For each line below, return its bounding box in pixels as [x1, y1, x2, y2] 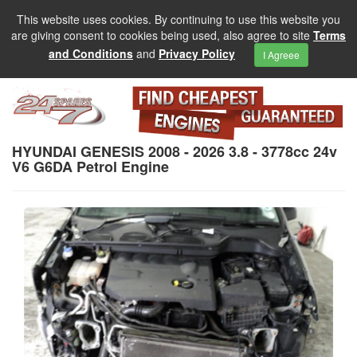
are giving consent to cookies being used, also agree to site [11, 27, 313, 43]
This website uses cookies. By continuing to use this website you [17, 11, 340, 27]
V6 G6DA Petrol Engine [12, 156, 169, 178]
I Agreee [263, 48, 300, 61]
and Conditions [49, 45, 133, 61]
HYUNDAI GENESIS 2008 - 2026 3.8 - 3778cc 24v [12, 141, 337, 163]
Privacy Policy [159, 45, 235, 61]
